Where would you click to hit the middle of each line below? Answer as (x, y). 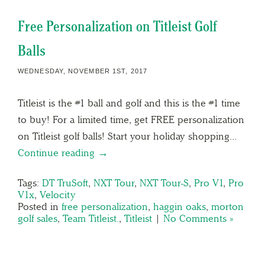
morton (227, 206)
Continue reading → (63, 152)
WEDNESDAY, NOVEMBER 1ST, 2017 (83, 71)
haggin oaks (180, 206)
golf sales (38, 218)
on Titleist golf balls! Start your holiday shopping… (127, 136)
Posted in (40, 206)
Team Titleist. (91, 218)
